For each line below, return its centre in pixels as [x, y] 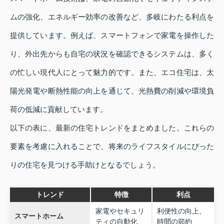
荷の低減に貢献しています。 [59, 109]
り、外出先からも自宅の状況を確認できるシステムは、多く [112, 54]
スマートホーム [39, 216]
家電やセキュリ [120, 211]
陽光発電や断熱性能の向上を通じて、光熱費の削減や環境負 [112, 91]
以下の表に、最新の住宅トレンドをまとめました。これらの [112, 128]
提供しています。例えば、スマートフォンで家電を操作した [112, 35]
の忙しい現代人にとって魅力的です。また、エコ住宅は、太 [112, 72]
